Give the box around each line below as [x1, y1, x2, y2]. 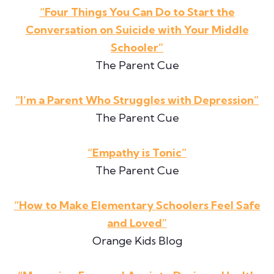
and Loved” [107, 215, 167, 230]
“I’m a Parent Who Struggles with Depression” [15, 92, 259, 107]
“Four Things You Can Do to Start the [39, 4, 235, 19]
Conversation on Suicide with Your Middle [25, 22, 249, 37]
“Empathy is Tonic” [87, 145, 187, 160]
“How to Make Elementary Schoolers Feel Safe [13, 198, 261, 212]
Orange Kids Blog [92, 233, 182, 248]
